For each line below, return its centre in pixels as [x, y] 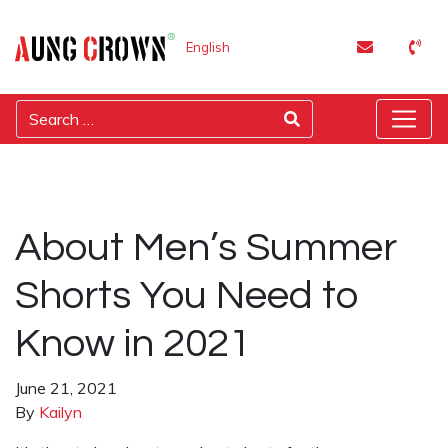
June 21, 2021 [66, 388]
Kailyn [60, 412]
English [208, 47]
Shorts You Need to [187, 295]
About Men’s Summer [206, 247]
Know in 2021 [133, 343]
